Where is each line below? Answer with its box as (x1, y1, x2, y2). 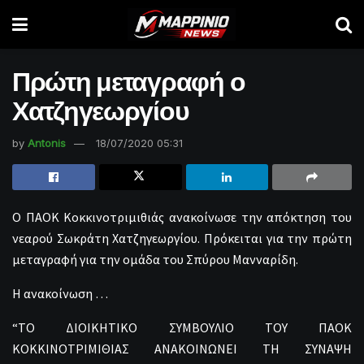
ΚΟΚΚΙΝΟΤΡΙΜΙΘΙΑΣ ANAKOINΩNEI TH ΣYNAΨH (12, 340, 352, 357)
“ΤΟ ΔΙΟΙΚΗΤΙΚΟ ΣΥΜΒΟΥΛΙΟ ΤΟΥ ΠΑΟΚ (12, 318, 352, 336)
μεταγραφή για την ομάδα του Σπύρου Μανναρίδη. (12, 250, 298, 267)
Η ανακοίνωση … (12, 284, 108, 301)
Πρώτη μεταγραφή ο (12, 60, 245, 98)
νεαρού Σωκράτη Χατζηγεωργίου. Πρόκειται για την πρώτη (12, 229, 352, 246)
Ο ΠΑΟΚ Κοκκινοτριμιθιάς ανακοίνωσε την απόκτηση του (12, 208, 352, 225)
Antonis (28, 136, 66, 149)
